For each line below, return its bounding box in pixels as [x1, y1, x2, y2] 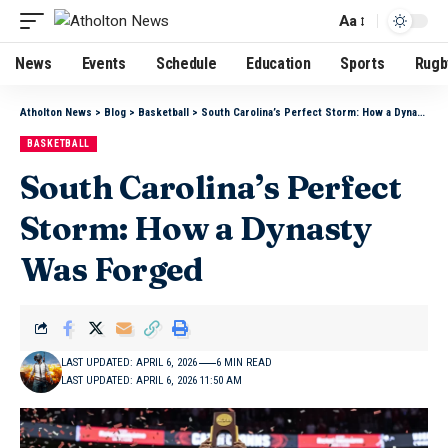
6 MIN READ [215, 356, 272, 369]
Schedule [155, 54, 217, 73]
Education [246, 54, 311, 73]
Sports [340, 54, 385, 73]
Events [81, 54, 126, 73]
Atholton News [20, 106, 92, 119]
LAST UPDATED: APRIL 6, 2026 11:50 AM [60, 374, 242, 387]
